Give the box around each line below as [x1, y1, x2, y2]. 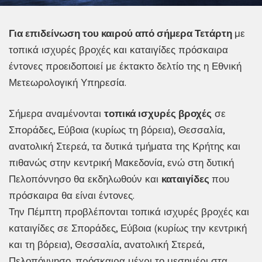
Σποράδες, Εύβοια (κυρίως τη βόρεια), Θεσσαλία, [9, 123, 225, 137]
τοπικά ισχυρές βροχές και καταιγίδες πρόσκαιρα [9, 43, 228, 56]
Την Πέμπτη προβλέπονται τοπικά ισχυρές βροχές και [9, 205, 249, 219]
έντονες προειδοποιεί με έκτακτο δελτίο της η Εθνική [9, 59, 242, 73]
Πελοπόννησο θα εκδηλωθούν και [9, 173, 161, 186]
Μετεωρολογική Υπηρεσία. [9, 75, 126, 89]
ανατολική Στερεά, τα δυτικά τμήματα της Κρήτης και [9, 140, 240, 153]
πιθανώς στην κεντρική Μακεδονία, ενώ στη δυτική [9, 156, 234, 170]
